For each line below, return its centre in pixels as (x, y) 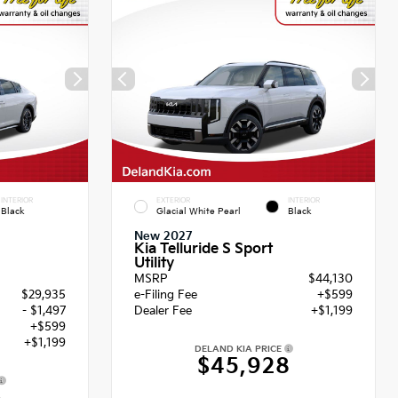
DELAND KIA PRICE (239, 349)
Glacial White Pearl (199, 211)
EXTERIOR (173, 201)
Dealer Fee (163, 310)
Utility (154, 263)
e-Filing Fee (166, 295)
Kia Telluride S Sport (203, 249)
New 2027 (163, 236)
